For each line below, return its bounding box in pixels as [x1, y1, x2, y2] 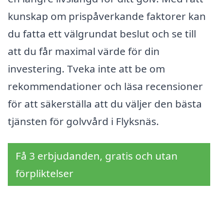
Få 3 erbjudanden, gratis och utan [16, 149, 178, 163]
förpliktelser [16, 166, 73, 181]
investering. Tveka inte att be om [8, 61, 165, 75]
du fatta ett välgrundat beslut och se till [8, 26, 196, 40]
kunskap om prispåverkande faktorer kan [8, 9, 206, 23]
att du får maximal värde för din [8, 44, 160, 58]
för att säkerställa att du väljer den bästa [8, 96, 202, 110]
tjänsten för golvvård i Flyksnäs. [8, 114, 159, 128]
